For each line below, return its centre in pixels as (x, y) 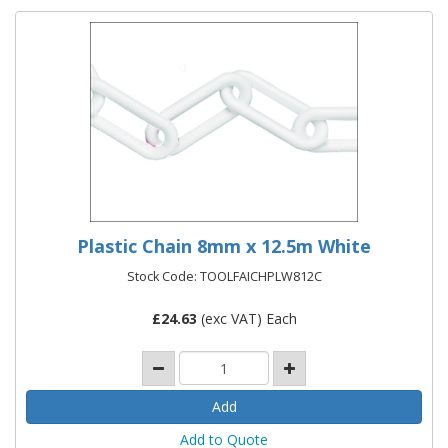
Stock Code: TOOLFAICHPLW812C (224, 276)
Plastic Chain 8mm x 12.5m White (224, 245)
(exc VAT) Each (246, 318)
